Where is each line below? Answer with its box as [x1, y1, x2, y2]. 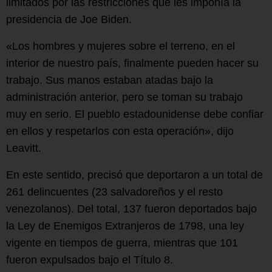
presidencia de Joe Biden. [6, 13, 132, 26]
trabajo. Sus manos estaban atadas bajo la [6, 74, 213, 87]
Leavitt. [6, 142, 41, 155]
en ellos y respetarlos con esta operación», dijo [6, 125, 234, 138]
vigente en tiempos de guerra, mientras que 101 [6, 237, 238, 250]
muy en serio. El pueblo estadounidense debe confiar [6, 108, 263, 121]
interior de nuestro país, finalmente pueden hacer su [6, 57, 259, 70]
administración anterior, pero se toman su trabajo [6, 91, 243, 104]
